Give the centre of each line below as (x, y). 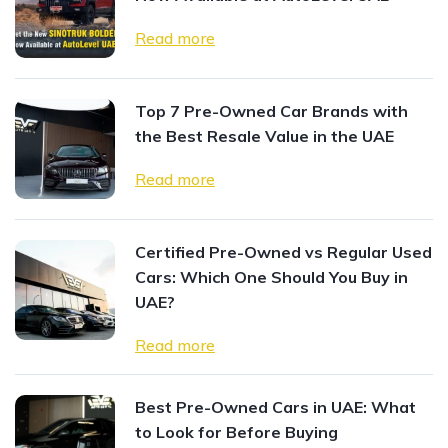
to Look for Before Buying (236, 432)
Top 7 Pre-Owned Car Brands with (271, 111)
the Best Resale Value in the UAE (264, 136)
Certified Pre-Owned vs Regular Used (283, 252)
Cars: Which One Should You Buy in (271, 277)
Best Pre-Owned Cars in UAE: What (275, 407)
